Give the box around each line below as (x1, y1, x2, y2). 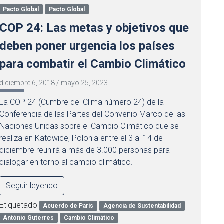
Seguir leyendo (5, 181, 58, 190)
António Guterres (3, 214, 54, 221)
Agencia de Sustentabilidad (103, 202, 181, 209)
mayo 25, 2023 (60, 79, 108, 87)
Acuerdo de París (43, 202, 94, 209)
